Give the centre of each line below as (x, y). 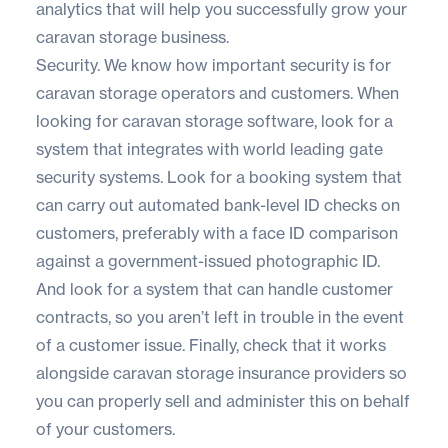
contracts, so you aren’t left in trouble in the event (220, 316)
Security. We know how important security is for (213, 64)
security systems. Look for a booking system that (219, 176)
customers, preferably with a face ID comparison (217, 232)
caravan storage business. (132, 36)
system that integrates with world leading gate (209, 148)
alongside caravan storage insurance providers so (221, 372)
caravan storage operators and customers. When (217, 92)
